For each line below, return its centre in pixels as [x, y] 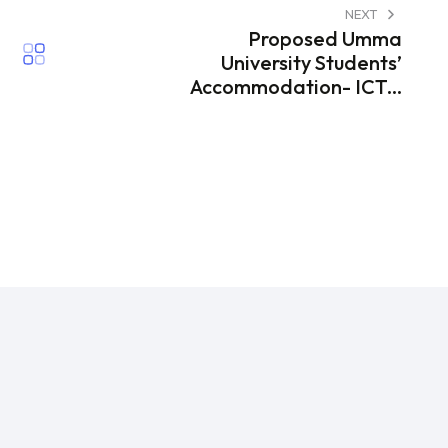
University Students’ [311, 63]
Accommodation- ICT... [296, 87]
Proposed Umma [325, 39]
